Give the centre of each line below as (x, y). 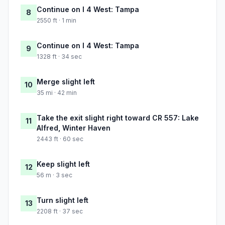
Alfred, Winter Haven (74, 128)
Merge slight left (66, 82)
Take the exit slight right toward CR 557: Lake (118, 118)
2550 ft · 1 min (57, 21)
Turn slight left (63, 200)
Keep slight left (63, 164)
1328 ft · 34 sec (59, 57)
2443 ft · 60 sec (60, 139)
